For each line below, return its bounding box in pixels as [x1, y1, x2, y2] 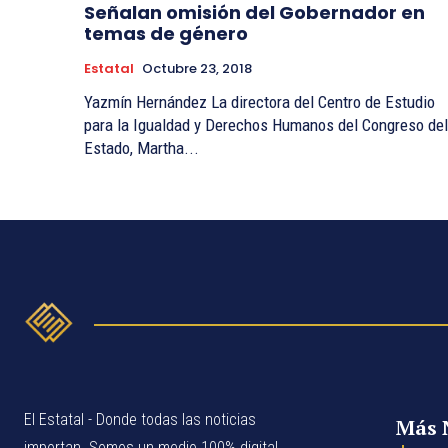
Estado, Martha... [84, 138, 199, 159]
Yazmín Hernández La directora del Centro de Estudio [84, 92, 211, 113]
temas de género [84, 21, 248, 47]
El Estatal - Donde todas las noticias [24, 410, 256, 430]
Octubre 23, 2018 [142, 59, 252, 79]
